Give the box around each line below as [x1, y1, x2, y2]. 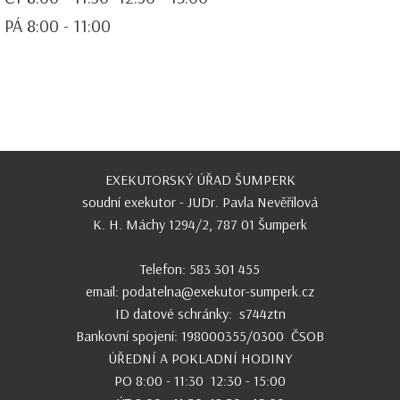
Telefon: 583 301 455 [140, 260, 260, 278]
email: [86, 282, 122, 300]
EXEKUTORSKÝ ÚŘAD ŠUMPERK [104, 171, 296, 188]
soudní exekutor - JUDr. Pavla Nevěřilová [82, 193, 318, 211]
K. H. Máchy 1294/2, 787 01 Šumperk [93, 215, 307, 233]
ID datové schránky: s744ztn [114, 304, 286, 322]
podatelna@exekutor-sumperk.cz [122, 282, 314, 300]
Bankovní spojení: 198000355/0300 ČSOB [76, 327, 324, 345]
